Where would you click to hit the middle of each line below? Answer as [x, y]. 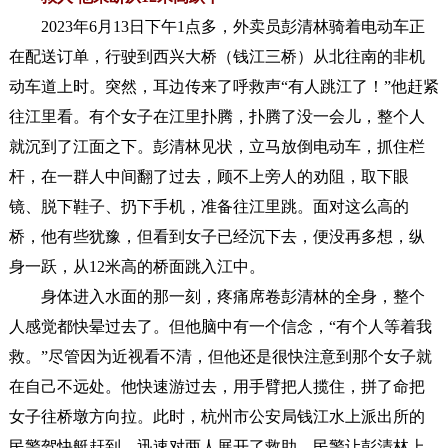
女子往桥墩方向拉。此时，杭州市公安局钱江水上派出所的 [216, 416]
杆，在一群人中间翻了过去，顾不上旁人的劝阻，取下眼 [208, 176]
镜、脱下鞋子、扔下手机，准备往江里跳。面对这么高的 [208, 206]
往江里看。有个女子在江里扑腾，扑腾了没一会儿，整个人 [216, 116]
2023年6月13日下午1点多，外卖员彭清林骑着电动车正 [216, 26]
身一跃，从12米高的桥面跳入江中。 [136, 266]
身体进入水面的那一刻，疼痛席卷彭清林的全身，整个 [216, 296]
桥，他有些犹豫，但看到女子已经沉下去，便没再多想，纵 [216, 236]
